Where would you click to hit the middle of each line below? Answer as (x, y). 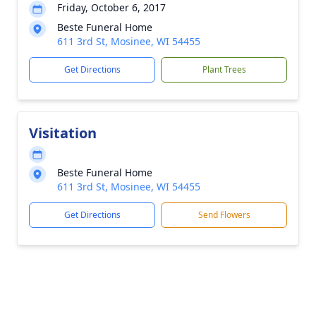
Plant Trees (224, 69)
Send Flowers (224, 215)
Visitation (63, 133)
